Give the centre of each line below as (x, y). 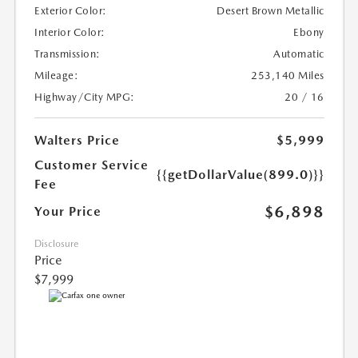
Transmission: (68, 54)
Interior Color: (70, 32)
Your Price (68, 211)
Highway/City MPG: (85, 97)
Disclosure (57, 243)
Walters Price (78, 140)
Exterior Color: (71, 10)
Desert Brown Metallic (270, 10)
